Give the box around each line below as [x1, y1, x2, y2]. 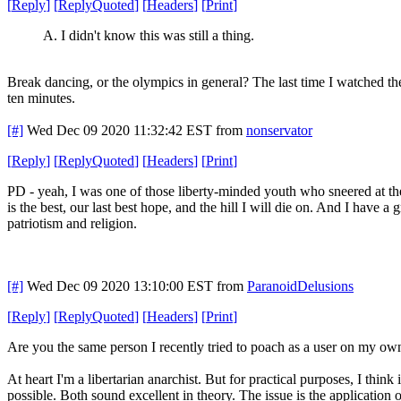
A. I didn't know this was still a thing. [43, 27, 254, 43]
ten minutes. [7, 90, 75, 106]
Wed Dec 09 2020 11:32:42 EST [27, 122, 212, 138]
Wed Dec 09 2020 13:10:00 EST [27, 277, 213, 294]
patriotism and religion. [7, 215, 137, 231]
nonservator [246, 122, 312, 138]
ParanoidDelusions [247, 277, 354, 294]
